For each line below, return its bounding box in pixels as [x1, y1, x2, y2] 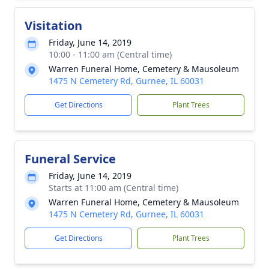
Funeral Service [25, 151, 116, 167]
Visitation [25, 17, 82, 34]
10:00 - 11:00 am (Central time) [49, 49, 172, 60]
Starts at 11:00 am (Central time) [49, 182, 178, 193]
